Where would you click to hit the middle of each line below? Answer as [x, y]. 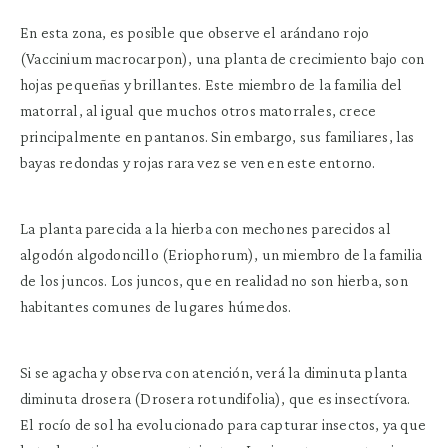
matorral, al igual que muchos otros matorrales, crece [198, 111]
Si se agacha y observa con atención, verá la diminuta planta [214, 373]
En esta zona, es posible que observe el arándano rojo [195, 33]
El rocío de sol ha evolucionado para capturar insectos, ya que [223, 425]
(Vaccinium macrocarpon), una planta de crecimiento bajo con [222, 59]
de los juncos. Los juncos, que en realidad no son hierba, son [214, 281]
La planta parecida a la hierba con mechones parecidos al [205, 229]
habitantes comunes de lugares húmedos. [156, 307]
